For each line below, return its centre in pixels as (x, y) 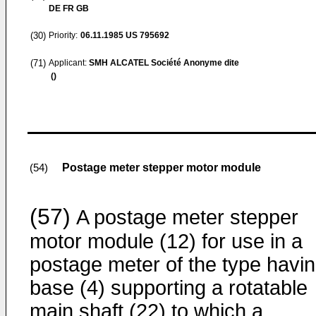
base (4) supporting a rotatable (169, 288)
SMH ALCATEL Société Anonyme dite (164, 63)
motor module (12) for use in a (166, 241)
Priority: (63, 35)
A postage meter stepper (184, 217)
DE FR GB (69, 8)
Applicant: (69, 63)
